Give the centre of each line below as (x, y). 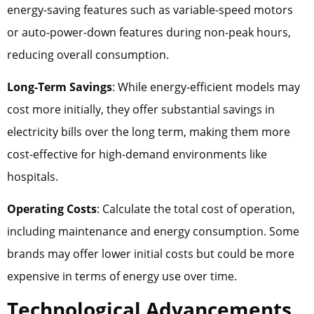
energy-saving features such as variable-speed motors (150, 9)
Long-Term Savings (60, 87)
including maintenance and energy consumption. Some (153, 232)
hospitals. (33, 177)
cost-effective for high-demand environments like (137, 155)
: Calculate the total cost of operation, (196, 209)
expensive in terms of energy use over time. (122, 277)
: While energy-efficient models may (206, 87)
